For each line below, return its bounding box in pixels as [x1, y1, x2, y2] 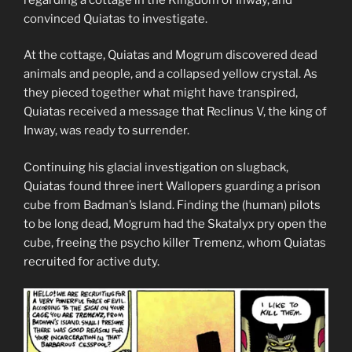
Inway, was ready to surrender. [24, 123, 189, 137]
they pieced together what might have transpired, [24, 86, 298, 100]
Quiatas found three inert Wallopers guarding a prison [24, 178, 321, 193]
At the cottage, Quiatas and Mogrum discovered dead [24, 48, 317, 62]
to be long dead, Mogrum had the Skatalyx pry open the [24, 216, 327, 231]
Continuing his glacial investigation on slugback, [24, 159, 288, 174]
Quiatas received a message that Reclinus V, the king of [24, 104, 327, 119]
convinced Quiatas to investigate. [24, 11, 207, 26]
